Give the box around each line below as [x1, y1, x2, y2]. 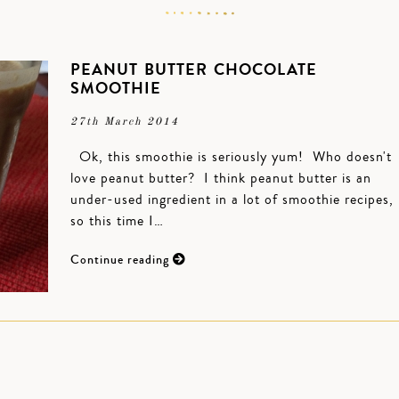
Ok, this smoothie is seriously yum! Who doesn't [70, 147, 392, 167]
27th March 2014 [70, 117, 179, 127]
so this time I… [70, 211, 164, 231]
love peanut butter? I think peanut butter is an [70, 168, 371, 188]
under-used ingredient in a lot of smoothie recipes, [70, 190, 394, 209]
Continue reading [70, 251, 173, 269]
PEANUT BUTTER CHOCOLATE [70, 58, 317, 81]
